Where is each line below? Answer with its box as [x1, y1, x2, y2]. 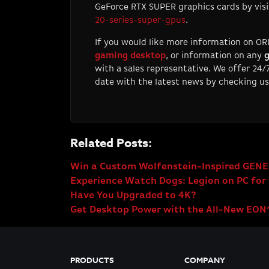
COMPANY [184, 255, 225, 266]
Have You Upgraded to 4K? [70, 191, 196, 201]
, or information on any [166, 51, 262, 61]
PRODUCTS [70, 255, 113, 266]
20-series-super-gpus [95, 16, 186, 25]
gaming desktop [95, 51, 166, 61]
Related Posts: [70, 134, 152, 151]
